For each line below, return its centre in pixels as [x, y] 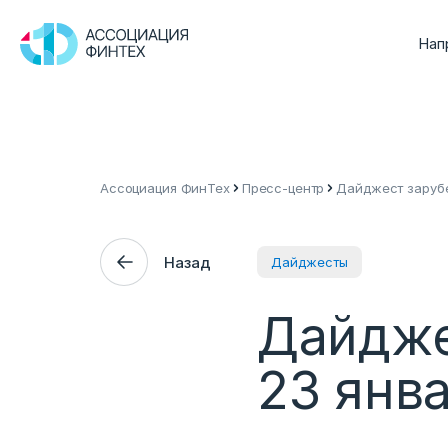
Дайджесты [309, 262]
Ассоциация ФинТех [165, 188]
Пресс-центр [283, 188]
